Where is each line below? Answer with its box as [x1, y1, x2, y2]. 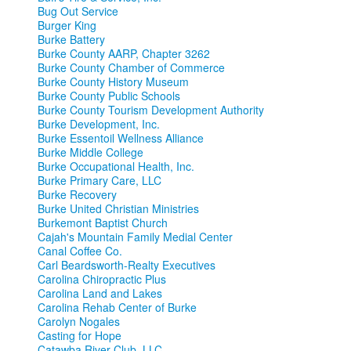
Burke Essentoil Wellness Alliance [38, 130, 204, 147]
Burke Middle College [38, 144, 143, 161]
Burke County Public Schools [38, 88, 180, 104]
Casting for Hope [38, 327, 121, 344]
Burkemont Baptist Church [38, 215, 168, 231]
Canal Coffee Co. [38, 243, 122, 259]
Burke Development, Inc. [38, 116, 160, 132]
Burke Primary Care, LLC [38, 172, 161, 189]
